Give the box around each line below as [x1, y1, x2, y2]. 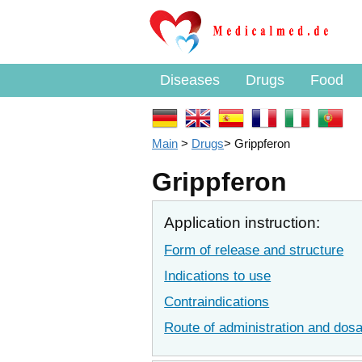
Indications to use [164, 267, 271, 284]
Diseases [160, 72, 220, 88]
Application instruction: [164, 214, 321, 232]
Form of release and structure [164, 242, 344, 259]
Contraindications [164, 293, 270, 310]
